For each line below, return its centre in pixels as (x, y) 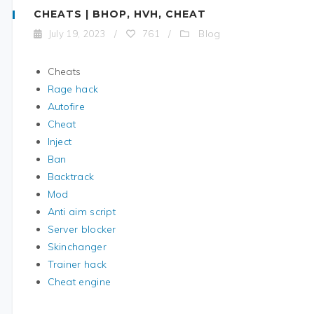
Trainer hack (77, 264)
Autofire (66, 107)
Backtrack (71, 177)
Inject (60, 142)
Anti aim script (81, 212)
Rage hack (73, 89)
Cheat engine (79, 282)
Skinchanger (77, 247)
